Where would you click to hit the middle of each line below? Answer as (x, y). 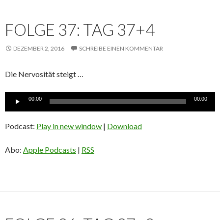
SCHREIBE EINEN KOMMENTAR (121, 49)
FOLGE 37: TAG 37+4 (80, 30)
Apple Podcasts (50, 150)
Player (15, 109)
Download (124, 126)
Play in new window (69, 126)
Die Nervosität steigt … (44, 74)
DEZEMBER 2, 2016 (39, 49)
